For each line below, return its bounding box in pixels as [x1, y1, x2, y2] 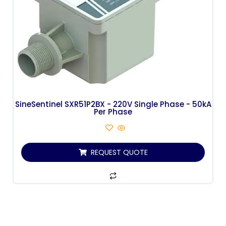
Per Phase [94, 106, 132, 117]
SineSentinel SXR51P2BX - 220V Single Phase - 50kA [15, 98, 211, 109]
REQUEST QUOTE [90, 147, 148, 157]
